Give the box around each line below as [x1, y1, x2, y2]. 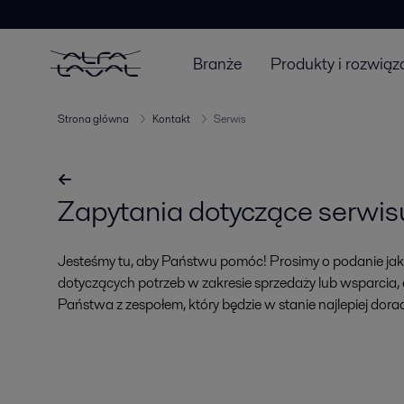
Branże [193, 51, 242, 75]
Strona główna [58, 111, 129, 126]
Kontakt [152, 111, 190, 126]
